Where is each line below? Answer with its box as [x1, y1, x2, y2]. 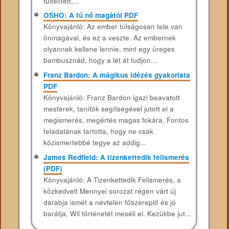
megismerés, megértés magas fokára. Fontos [43, 115, 189, 125]
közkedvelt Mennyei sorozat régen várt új [43, 186, 176, 196]
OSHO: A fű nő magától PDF [43, 10, 138, 20]
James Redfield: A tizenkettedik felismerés [43, 152, 189, 162]
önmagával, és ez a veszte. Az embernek [43, 33, 176, 43]
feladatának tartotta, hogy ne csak [43, 126, 153, 136]
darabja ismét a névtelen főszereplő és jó [43, 197, 176, 207]
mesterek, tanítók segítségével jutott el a [43, 104, 174, 113]
